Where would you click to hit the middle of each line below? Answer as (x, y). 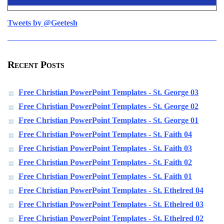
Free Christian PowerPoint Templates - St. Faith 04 (105, 134)
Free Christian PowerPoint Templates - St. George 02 (108, 106)
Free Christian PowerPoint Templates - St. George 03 (108, 92)
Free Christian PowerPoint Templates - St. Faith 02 (105, 162)
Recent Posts (36, 65)
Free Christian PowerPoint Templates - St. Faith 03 (105, 148)
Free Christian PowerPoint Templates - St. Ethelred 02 (111, 218)
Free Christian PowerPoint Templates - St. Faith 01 (105, 176)
